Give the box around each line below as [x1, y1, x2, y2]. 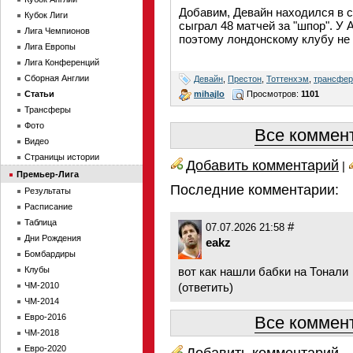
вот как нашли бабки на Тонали [178, 265, 348, 278]
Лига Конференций [24, 58, 99, 67]
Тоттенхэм [266, 73, 309, 84]
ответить [182, 281, 229, 294]
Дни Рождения [24, 233, 81, 243]
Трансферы [24, 105, 71, 114]
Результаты [24, 186, 71, 195]
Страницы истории [24, 152, 99, 162]
